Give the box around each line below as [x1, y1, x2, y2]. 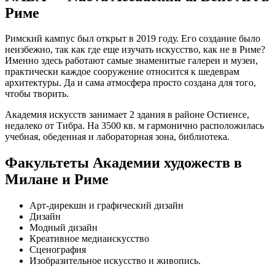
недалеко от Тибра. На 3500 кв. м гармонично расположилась [5, 120, 264, 131]
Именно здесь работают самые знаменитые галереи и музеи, [5, 55, 258, 66]
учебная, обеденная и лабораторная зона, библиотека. [5, 131, 230, 142]
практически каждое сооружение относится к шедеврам [5, 66, 239, 77]
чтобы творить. [5, 88, 69, 99]
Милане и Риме [5, 171, 109, 188]
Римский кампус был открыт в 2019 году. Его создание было [5, 33, 260, 44]
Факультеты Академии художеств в [5, 155, 242, 171]
